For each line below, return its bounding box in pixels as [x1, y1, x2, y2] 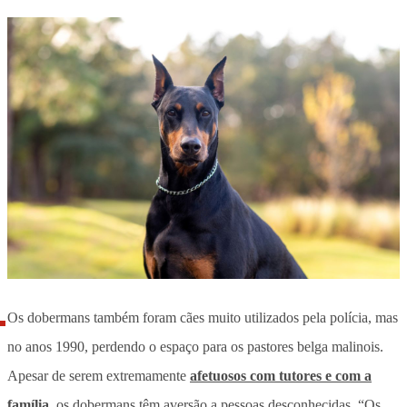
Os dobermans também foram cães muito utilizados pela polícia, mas [7, 309, 398, 325]
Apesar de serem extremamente [7, 367, 190, 383]
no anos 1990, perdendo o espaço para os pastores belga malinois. [7, 338, 383, 354]
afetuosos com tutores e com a [190, 367, 372, 383]
